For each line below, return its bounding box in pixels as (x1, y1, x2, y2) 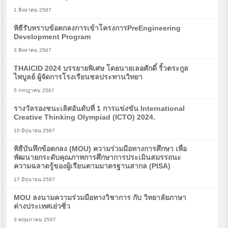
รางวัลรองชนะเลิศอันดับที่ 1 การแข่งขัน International (14, 104, 185, 112)
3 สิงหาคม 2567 (14, 47, 52, 53)
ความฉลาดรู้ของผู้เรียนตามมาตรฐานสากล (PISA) (14, 162, 171, 170)
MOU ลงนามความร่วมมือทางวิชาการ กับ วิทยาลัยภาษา (14, 193, 187, 202)
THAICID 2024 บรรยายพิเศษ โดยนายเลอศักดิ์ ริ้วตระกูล (14, 64, 189, 72)
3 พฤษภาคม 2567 (14, 217, 56, 222)
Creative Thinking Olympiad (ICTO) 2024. (14, 113, 156, 121)
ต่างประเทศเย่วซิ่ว (14, 202, 71, 210)
